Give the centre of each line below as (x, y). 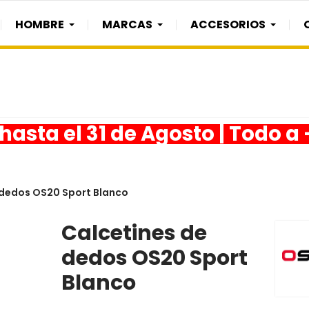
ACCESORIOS (228, 24)
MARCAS (127, 24)
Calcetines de (134, 233)
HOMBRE (40, 24)
